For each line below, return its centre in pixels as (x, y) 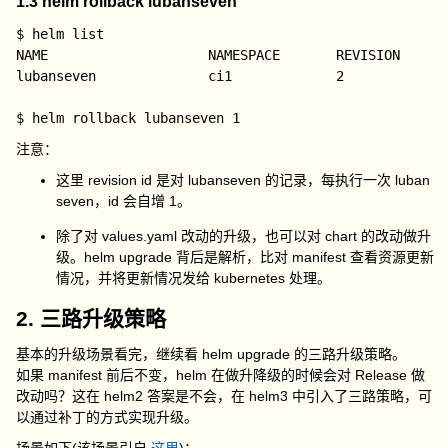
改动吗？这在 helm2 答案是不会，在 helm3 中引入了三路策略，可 (224, 396)
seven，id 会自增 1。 (124, 201)
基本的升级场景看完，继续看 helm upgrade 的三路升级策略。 (211, 354)
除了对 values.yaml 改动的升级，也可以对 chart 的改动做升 (244, 236)
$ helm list (60, 34)
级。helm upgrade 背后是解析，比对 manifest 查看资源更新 (245, 257)
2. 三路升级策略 (91, 318)
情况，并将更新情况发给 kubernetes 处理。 (194, 278)
